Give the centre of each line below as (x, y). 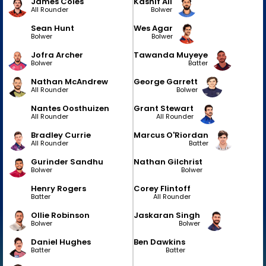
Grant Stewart (164, 108)
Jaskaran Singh (167, 215)
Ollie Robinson (60, 215)
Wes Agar (153, 28)
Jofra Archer (57, 55)
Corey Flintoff (162, 188)
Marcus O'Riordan (171, 135)
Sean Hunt (53, 28)
